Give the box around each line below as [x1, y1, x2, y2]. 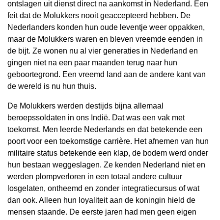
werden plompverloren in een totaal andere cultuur [7, 172, 182, 181]
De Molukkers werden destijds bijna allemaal [7, 102, 164, 110]
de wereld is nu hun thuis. [7, 82, 96, 90]
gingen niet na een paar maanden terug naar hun [7, 58, 177, 67]
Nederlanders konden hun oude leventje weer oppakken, [7, 23, 205, 31]
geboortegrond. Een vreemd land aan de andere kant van [7, 70, 206, 79]
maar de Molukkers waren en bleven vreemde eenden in [7, 35, 203, 43]
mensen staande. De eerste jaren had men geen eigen [7, 208, 196, 216]
